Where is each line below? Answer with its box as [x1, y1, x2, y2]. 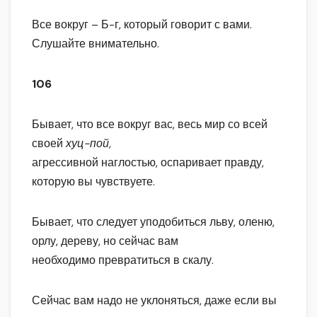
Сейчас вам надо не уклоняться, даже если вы [32, 293, 277, 309]
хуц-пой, [66, 136, 111, 151]
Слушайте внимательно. [32, 36, 159, 52]
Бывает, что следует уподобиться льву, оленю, [32, 214, 275, 230]
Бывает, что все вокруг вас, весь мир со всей [32, 117, 267, 132]
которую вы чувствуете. [32, 174, 155, 190]
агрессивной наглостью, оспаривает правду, [32, 155, 264, 171]
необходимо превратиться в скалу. [32, 253, 214, 268]
